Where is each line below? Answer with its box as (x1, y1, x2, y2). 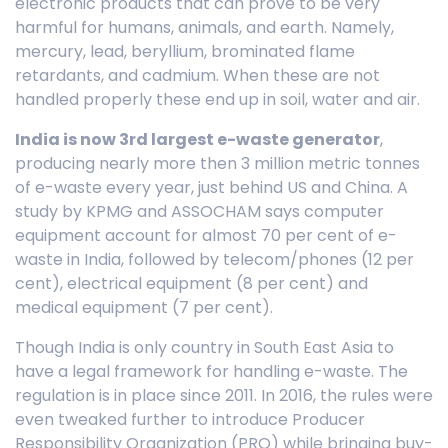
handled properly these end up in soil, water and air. (15, 88, 420, 111)
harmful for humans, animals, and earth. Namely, (15, 16, 394, 39)
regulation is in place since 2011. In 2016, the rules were (15, 384, 433, 407)
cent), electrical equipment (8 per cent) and (15, 272, 368, 295)
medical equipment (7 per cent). (15, 296, 273, 319)
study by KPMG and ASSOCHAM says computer (15, 200, 384, 223)
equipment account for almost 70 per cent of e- (15, 224, 397, 247)
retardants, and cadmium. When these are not (15, 64, 380, 87)
